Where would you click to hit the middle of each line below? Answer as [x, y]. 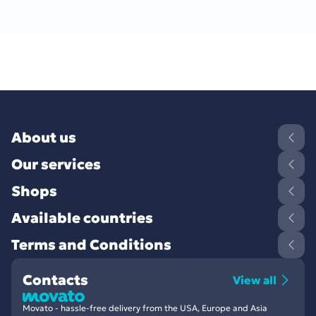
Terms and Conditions [91, 245]
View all [255, 280]
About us [44, 138]
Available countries [82, 218]
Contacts [55, 280]
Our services [56, 164]
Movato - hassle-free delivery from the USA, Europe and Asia [145, 308]
